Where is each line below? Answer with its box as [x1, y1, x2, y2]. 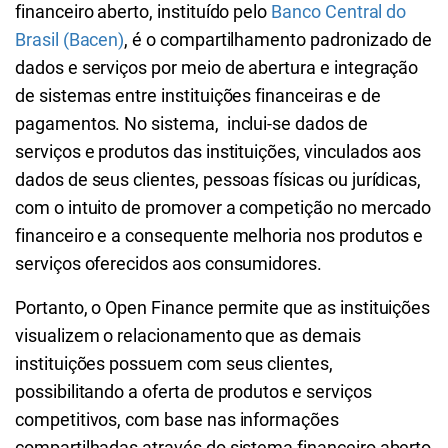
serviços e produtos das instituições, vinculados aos [15, 141, 422, 162]
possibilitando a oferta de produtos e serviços [15, 381, 372, 402]
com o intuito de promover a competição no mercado [15, 197, 432, 218]
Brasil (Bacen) [15, 29, 125, 50]
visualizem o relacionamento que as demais [15, 325, 361, 346]
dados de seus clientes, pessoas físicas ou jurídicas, [15, 169, 422, 190]
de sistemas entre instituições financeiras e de [15, 85, 381, 106]
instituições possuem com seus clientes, [15, 353, 333, 374]
